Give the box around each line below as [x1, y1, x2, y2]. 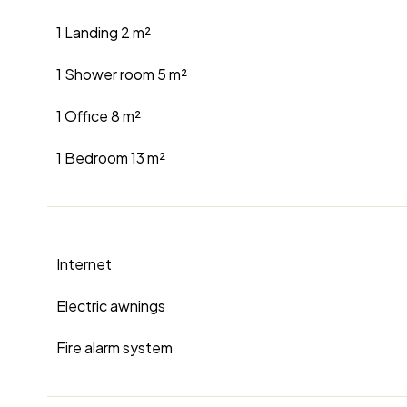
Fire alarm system [56, 338, 173, 358]
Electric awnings [56, 296, 165, 316]
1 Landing [56, 23, 121, 43]
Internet [56, 254, 112, 274]
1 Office [56, 106, 111, 126]
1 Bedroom [56, 148, 131, 168]
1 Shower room [56, 65, 157, 84]
